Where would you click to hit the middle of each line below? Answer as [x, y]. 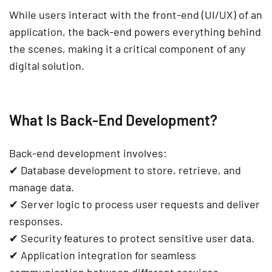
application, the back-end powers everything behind [135, 32]
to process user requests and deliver [170, 204]
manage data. [42, 187]
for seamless [164, 255]
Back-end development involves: [88, 153]
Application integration [76, 255]
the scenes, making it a [66, 49]
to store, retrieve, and [186, 170]
